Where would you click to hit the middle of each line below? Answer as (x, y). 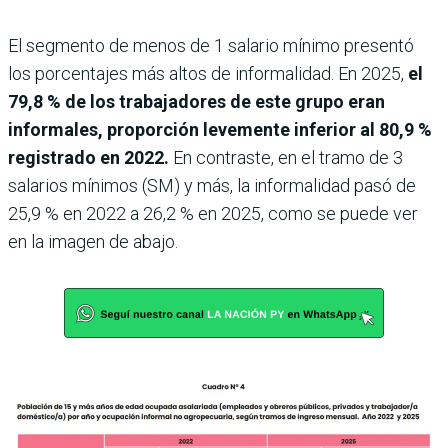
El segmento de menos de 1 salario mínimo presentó (211, 45)
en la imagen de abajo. (93, 241)
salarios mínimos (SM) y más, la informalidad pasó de (212, 185)
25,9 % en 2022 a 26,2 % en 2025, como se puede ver (213, 213)
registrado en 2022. (88, 157)
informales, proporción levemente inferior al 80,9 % (220, 129)
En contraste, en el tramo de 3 (286, 157)
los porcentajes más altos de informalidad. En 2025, (208, 73)
